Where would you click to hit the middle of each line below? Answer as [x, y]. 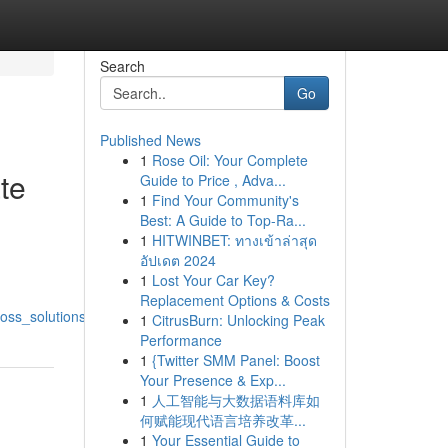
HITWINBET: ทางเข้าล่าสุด [234, 240]
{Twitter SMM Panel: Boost [235, 360]
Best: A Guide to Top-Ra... [222, 220]
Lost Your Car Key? [213, 280]
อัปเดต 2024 [177, 260]
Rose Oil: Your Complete [229, 160]
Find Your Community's [225, 200]
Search [122, 66]
